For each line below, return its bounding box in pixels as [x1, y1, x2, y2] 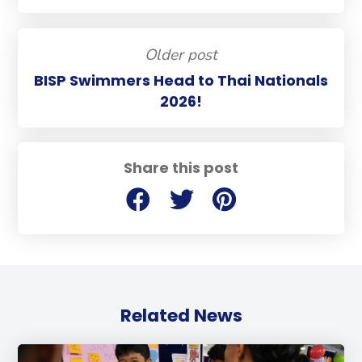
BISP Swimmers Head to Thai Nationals [34, 69, 328, 90]
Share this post [124, 158, 238, 179]
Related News [120, 302, 242, 328]
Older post [145, 44, 217, 65]
